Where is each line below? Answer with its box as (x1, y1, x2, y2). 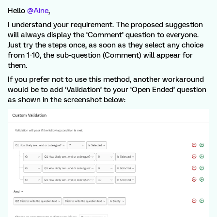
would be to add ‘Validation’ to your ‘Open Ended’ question (8, 85, 206, 94)
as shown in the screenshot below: (8, 95, 125, 104)
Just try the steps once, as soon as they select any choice (8, 40, 203, 49)
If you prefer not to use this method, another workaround (8, 75, 204, 84)
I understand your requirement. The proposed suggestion (8, 20, 203, 29)
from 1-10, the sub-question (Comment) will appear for (8, 50, 193, 60)
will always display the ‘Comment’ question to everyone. (8, 30, 199, 39)
